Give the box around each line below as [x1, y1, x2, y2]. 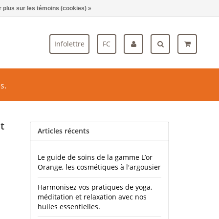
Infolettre [54, 39, 85, 48]
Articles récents [38, 126, 89, 135]
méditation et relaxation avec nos [38, 192, 147, 201]
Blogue [172, 5, 195, 14]
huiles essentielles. [38, 202, 100, 211]
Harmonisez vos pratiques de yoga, [38, 182, 152, 192]
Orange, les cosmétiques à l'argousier [38, 162, 161, 172]
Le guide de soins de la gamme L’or [38, 153, 153, 162]
